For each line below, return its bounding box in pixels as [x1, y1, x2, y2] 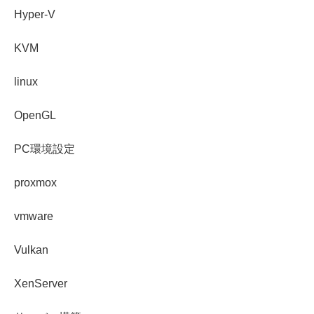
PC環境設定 [14, 143, 75, 156]
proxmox [14, 177, 57, 189]
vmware [14, 210, 53, 223]
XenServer [14, 278, 67, 290]
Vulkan [14, 244, 48, 257]
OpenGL [14, 109, 56, 122]
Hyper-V [14, 8, 55, 21]
